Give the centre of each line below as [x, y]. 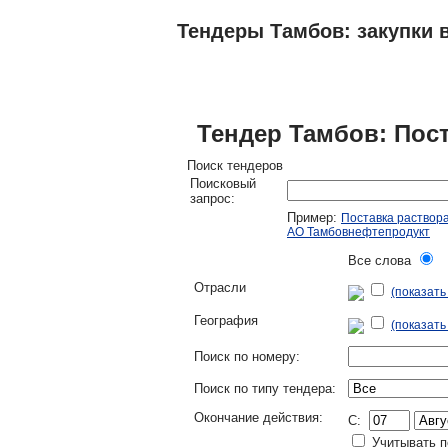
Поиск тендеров [235, 165]
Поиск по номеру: [247, 356]
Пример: [314, 217]
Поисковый [223, 183]
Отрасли [220, 287]
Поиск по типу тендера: [265, 388]
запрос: [212, 198]
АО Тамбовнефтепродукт [358, 232]
